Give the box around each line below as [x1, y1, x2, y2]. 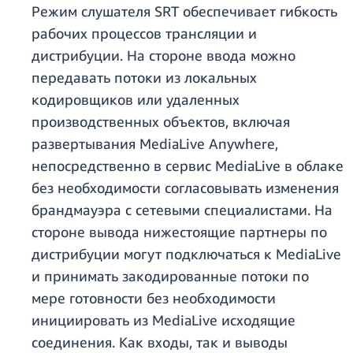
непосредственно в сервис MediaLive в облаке [32, 157, 344, 175]
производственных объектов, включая [32, 113, 290, 131]
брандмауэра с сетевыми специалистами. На [32, 201, 333, 219]
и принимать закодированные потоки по [32, 267, 309, 285]
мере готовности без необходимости [32, 289, 276, 307]
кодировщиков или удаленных [32, 91, 240, 109]
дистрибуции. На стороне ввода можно [32, 46, 295, 65]
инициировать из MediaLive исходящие [32, 311, 295, 329]
